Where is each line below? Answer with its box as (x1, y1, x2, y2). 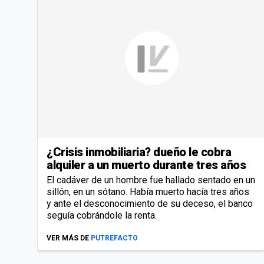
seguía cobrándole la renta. (47, 209, 157, 221)
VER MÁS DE (47, 233, 89, 242)
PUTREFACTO (91, 233, 138, 242)
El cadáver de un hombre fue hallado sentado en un (47, 174, 255, 186)
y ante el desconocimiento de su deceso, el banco (47, 197, 253, 209)
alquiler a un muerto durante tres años (47, 157, 246, 172)
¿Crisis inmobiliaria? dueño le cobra (47, 144, 231, 159)
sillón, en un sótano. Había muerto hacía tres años (47, 186, 249, 197)
